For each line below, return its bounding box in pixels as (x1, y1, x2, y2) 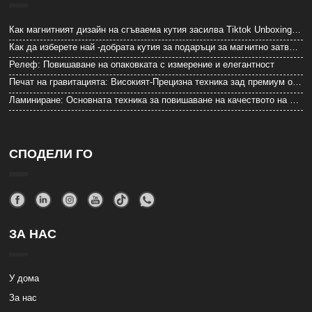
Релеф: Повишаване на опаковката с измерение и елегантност (9, 59, 275, 70)
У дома (9, 273, 40, 284)
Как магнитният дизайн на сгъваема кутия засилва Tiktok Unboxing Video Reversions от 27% (292, 24, 302, 35)
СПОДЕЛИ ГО (9, 146, 93, 161)
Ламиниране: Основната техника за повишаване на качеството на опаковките (290, 94, 299, 105)
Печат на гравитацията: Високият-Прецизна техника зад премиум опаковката (292, 77, 302, 88)
